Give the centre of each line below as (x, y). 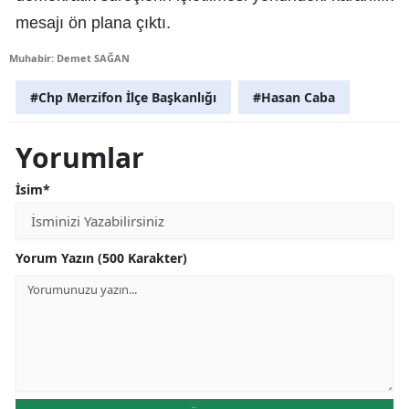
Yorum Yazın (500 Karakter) (101, 257)
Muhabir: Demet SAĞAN (69, 58)
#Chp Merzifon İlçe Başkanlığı (123, 97)
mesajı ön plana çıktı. (93, 22)
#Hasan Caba (294, 97)
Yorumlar (80, 157)
